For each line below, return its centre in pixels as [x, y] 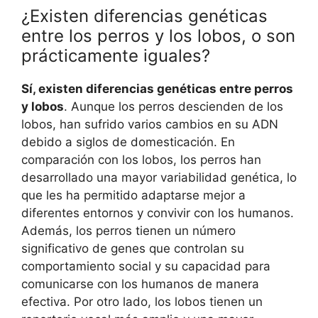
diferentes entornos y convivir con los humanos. [158, 213]
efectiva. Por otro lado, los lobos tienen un [142, 301]
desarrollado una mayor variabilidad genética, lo [159, 177]
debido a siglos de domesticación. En [128, 142]
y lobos [43, 106]
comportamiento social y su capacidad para [146, 266]
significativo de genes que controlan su [133, 248]
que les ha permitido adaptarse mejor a [133, 195]
